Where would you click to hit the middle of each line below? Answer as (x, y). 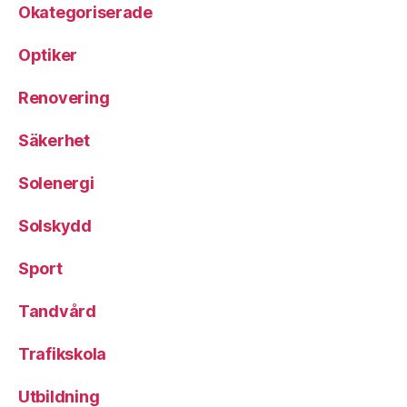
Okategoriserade (85, 12)
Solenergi (56, 183)
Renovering (64, 98)
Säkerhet (54, 140)
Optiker (48, 55)
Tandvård (57, 311)
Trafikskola (63, 354)
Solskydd (55, 226)
